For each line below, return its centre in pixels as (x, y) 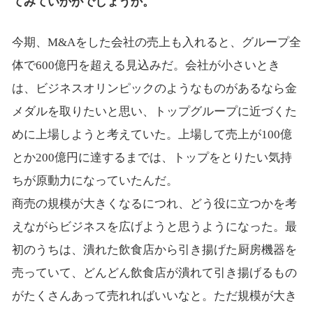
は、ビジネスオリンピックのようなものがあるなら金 (154, 88)
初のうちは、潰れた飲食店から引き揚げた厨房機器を (154, 249)
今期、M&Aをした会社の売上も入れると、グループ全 (156, 42)
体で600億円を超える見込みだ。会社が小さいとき (146, 65)
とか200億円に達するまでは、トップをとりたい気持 (152, 157)
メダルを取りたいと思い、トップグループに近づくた (154, 111)
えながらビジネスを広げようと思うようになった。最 (154, 226)
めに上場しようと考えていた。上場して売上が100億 (152, 134)
